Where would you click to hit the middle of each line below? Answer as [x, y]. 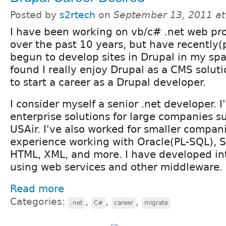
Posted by [35, 15]
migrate [156, 203]
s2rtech [77, 15]
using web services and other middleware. [116, 167]
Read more [37, 188]
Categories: [39, 201]
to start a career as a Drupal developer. [108, 82]
